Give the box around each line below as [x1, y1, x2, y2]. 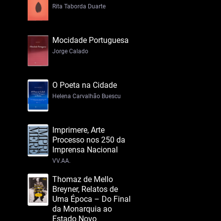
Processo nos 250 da [52, 135, 125, 145]
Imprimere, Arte [52, 125, 105, 135]
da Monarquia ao [52, 204, 112, 214]
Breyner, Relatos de [52, 184, 118, 194]
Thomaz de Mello [52, 175, 113, 184]
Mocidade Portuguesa [52, 36, 129, 45]
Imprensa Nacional [52, 145, 118, 154]
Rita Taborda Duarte [52, 3, 106, 10]
